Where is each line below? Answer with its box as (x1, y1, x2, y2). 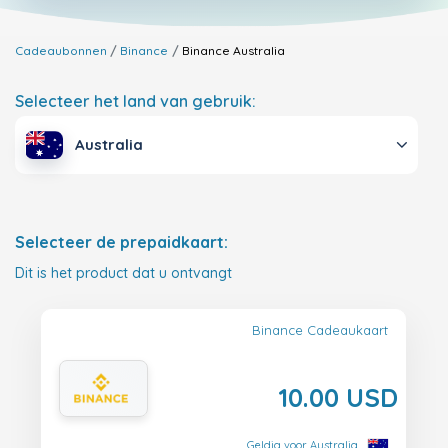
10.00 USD (278, 381, 398, 414)
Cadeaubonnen (15, 43, 107, 58)
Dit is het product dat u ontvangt (15, 264, 232, 283)
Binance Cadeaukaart (252, 322, 388, 339)
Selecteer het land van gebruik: (15, 91, 256, 111)
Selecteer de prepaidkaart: (15, 232, 228, 253)
